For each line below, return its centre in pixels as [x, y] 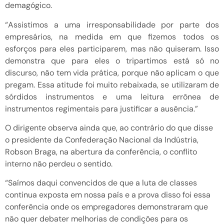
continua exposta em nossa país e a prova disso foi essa [108, 195]
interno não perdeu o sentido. [59, 164]
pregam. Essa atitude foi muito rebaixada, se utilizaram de [112, 84]
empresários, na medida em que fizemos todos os [112, 36]
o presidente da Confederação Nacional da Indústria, [102, 140]
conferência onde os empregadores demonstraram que [106, 207]
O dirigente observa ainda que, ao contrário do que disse [109, 128]
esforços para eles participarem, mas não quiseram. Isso [112, 48]
